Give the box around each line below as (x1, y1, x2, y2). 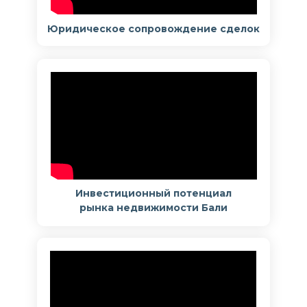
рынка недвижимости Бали (79, 201, 228, 214)
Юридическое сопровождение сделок (47, 23, 260, 35)
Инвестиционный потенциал (75, 187, 232, 199)
